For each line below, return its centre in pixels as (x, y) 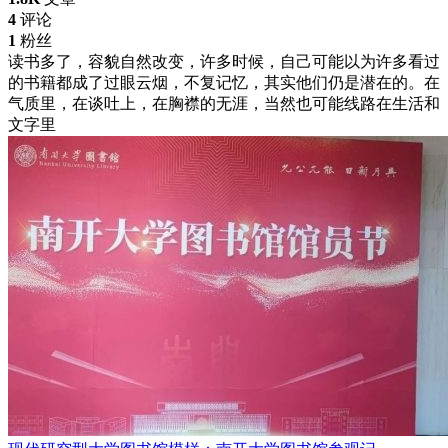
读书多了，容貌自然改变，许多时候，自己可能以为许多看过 (224, 62)
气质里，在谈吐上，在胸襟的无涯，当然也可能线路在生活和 (224, 104)
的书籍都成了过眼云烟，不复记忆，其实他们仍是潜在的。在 (224, 83)
